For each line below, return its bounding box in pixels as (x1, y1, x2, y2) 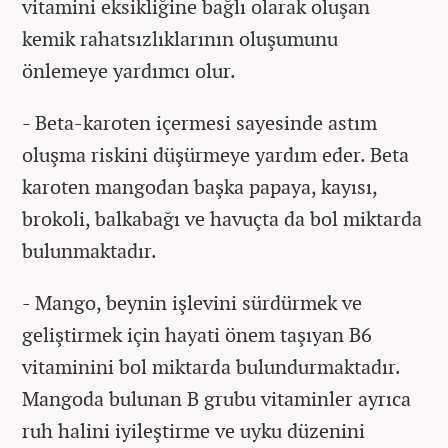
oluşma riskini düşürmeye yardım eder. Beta (22, 140, 409, 168)
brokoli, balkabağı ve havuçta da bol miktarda (22, 204, 422, 232)
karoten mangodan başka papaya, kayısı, (22, 172, 377, 200)
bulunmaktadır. (22, 236, 157, 264)
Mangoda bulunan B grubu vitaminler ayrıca (22, 384, 411, 412)
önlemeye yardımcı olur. (22, 56, 236, 84)
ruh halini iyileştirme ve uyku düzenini (22, 416, 365, 444)
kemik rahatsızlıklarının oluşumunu (22, 24, 338, 52)
